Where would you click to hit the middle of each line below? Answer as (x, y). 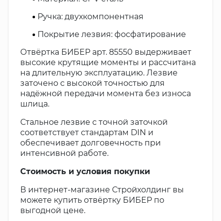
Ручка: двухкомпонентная (91, 17)
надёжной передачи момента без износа (106, 93)
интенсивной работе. (64, 153)
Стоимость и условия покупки (85, 171)
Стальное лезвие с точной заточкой (94, 122)
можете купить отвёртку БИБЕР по (92, 200)
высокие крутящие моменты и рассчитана (108, 62)
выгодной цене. (53, 210)
